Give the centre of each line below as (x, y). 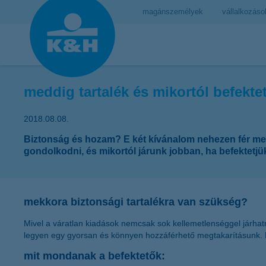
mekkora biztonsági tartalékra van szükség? (136, 202)
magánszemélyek (173, 12)
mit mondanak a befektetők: (94, 256)
